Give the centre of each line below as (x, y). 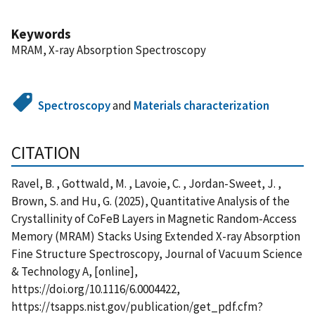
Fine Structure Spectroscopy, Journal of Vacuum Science (157, 253)
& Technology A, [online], (75, 271)
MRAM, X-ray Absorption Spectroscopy (109, 50)
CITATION (46, 152)
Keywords (41, 33)
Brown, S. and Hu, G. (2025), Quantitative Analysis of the (150, 201)
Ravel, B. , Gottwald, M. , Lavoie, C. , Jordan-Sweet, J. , (146, 183)
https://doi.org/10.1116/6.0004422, (96, 289)
